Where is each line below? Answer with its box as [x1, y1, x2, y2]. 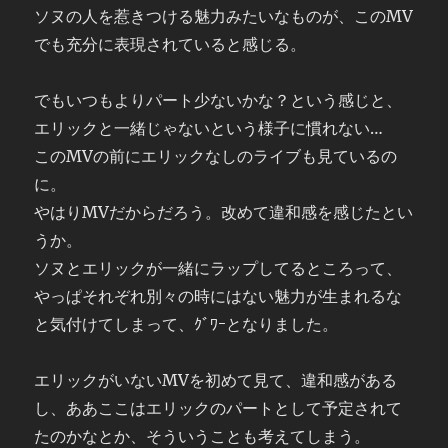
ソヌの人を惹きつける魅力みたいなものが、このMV [34, 6, 414, 26]
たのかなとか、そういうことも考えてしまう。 [34, 426, 371, 446]
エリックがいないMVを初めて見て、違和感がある [34, 370, 398, 390]
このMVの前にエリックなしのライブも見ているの [34, 146, 398, 166]
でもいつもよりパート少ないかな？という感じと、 [34, 90, 403, 110]
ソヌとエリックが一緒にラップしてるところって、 [34, 258, 403, 278]
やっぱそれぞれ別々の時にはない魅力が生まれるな [34, 286, 403, 306]
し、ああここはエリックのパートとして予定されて [34, 398, 403, 418]
